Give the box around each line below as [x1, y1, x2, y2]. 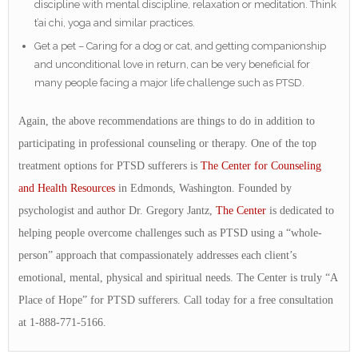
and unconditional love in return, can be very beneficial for [34, 58, 310, 71]
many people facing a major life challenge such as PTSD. [34, 77, 304, 89]
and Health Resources [18, 182, 115, 195]
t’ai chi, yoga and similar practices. [34, 17, 195, 30]
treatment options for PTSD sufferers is [18, 160, 201, 173]
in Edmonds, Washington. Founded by [115, 182, 292, 195]
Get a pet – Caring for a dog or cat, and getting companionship [34, 40, 326, 53]
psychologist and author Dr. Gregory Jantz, [18, 205, 216, 217]
